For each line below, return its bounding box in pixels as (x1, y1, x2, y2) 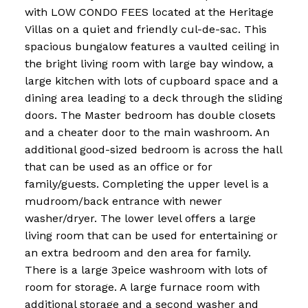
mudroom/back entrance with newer (24, 195, 222, 208)
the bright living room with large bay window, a (24, 57, 274, 71)
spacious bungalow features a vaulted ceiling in (24, 40, 279, 54)
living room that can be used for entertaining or (24, 229, 278, 243)
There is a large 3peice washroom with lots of (24, 263, 267, 277)
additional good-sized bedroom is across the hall (24, 143, 282, 157)
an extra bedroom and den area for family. (24, 246, 251, 260)
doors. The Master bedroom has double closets (24, 109, 276, 122)
